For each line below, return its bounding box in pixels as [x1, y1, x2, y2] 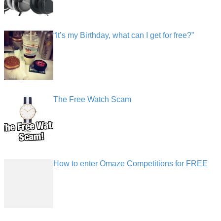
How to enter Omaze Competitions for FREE [53, 159, 208, 168]
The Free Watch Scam [53, 95, 131, 104]
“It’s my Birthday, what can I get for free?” [53, 31, 194, 39]
